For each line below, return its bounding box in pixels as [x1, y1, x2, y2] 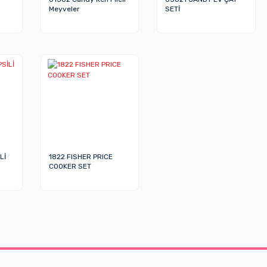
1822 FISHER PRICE [48, 152, 113, 161]
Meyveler [48, 4, 80, 13]
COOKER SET [48, 162, 91, 170]
